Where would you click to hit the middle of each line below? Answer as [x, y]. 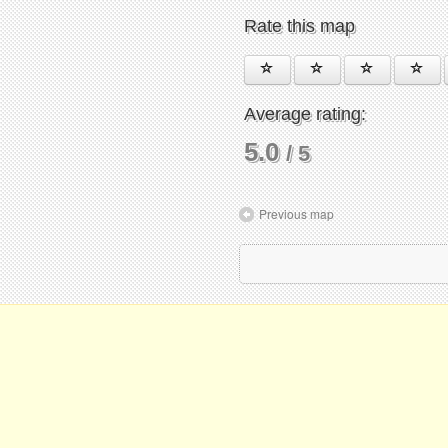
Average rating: [305, 114]
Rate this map [299, 26]
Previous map [296, 213]
